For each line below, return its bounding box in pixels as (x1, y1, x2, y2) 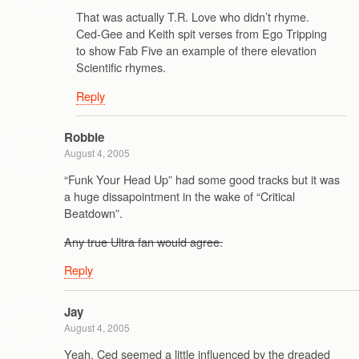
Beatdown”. (64, 204, 123, 222)
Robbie (64, 127, 104, 146)
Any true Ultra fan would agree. (64, 232, 223, 250)
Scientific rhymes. (76, 58, 166, 76)
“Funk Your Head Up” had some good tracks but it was (64, 171, 340, 188)
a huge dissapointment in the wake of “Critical (64, 188, 295, 205)
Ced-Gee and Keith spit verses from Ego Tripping (76, 25, 327, 42)
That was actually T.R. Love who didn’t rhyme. (76, 8, 309, 26)
